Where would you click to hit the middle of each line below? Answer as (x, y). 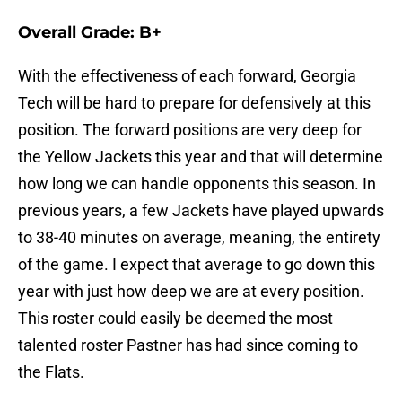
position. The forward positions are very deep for (190, 130)
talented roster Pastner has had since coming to (188, 345)
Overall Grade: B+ (90, 33)
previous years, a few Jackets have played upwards (201, 211)
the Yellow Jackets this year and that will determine (201, 157)
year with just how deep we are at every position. (191, 292)
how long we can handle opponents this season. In (197, 184)
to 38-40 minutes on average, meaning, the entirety (199, 238)
